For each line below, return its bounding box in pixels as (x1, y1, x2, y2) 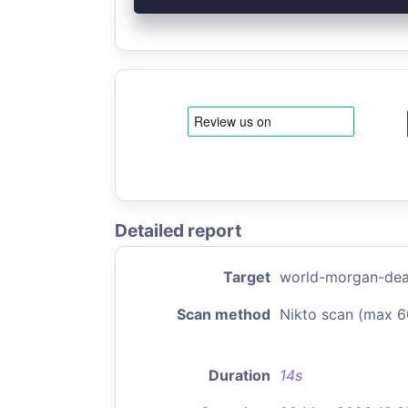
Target (223, 268, 270, 286)
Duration (209, 366, 270, 384)
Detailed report (115, 219, 241, 241)
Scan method (177, 305, 270, 323)
